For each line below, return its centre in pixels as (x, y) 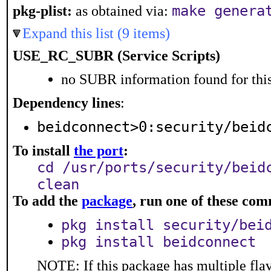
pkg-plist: (42, 11)
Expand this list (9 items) (96, 33)
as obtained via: (122, 11)
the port (99, 151)
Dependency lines (67, 103)
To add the (47, 201)
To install (43, 151)
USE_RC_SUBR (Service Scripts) (116, 56)
